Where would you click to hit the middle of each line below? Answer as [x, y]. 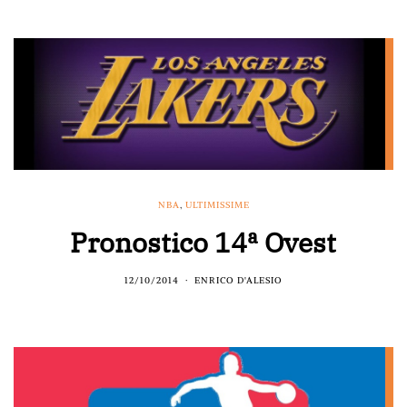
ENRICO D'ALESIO [238, 280]
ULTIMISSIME [217, 204]
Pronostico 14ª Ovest [203, 242]
